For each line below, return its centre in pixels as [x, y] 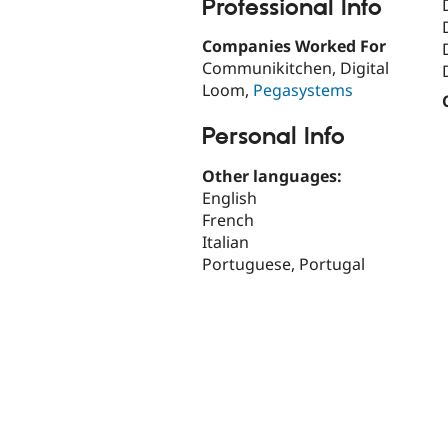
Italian [225, 241]
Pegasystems [303, 90]
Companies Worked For [294, 46]
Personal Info [273, 137]
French [228, 219]
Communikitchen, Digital [295, 68]
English [229, 197]
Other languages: [274, 175]
